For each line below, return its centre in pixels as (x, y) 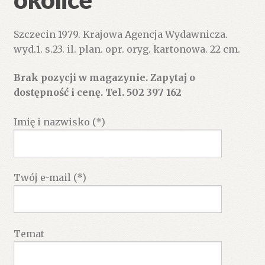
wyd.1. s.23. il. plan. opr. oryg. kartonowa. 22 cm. (127, 49)
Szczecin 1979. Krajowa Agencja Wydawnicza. (120, 35)
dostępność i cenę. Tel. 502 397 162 (97, 93)
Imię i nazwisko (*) (59, 122)
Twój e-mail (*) (50, 178)
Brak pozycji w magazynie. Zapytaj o (104, 78)
